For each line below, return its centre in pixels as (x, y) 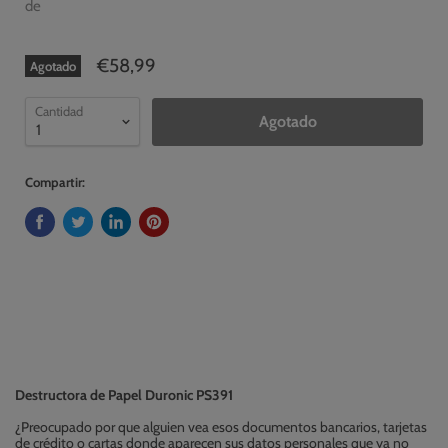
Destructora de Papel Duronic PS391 (124, 395)
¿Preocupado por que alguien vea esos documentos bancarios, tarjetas (221, 427)
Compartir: (55, 182)
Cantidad (59, 111)
